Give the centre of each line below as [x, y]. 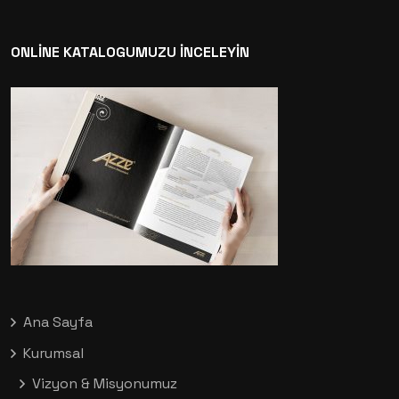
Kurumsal [53, 354]
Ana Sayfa [58, 322]
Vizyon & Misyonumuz [105, 384]
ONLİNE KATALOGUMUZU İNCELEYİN [130, 53]
